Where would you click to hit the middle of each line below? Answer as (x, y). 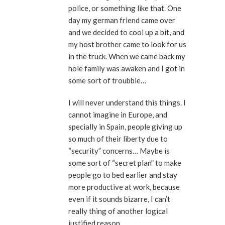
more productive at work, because (124, 187)
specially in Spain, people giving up (125, 127)
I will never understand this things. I (127, 103)
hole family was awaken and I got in (127, 69)
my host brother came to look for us (127, 44)
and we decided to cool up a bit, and (126, 32)
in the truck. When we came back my (127, 57)
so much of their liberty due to (118, 139)
